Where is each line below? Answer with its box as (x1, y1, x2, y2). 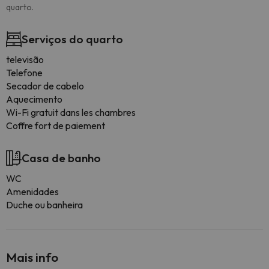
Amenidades (6, 186, 59, 198)
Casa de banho (22, 151, 101, 165)
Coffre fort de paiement (6, 119, 105, 131)
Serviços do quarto (22, 32, 123, 46)
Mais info (6, 249, 58, 265)
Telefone (6, 67, 43, 79)
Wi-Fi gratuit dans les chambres (6, 106, 136, 118)
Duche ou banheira (6, 199, 83, 211)
